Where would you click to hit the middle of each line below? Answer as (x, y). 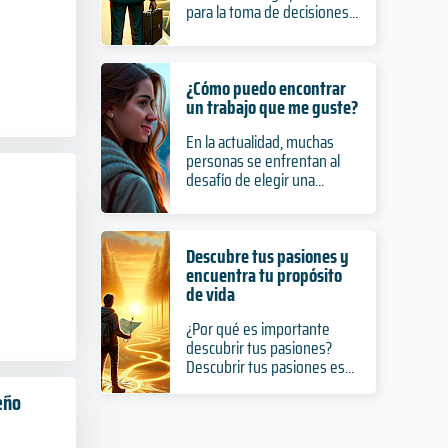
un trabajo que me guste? (271, 107)
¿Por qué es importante (257, 329)
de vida (210, 294)
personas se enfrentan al (262, 161)
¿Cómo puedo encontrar (265, 88)
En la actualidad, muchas (259, 142)
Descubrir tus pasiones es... (269, 367)
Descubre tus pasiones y (267, 256)
